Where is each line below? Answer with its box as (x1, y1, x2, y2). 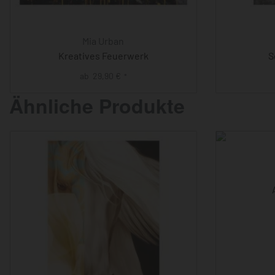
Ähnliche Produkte (9, 91, 185, 120)
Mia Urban (82, 35, 125, 47)
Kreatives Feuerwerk (58, 50, 149, 61)
